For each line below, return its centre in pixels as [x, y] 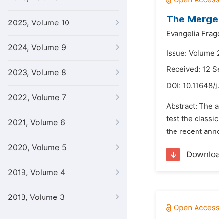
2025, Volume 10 [39, 23]
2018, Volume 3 [36, 197]
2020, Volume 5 [37, 147]
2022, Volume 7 [37, 98]
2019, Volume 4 [36, 172]
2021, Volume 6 [36, 122]
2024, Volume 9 [37, 48]
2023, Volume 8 [37, 73]
